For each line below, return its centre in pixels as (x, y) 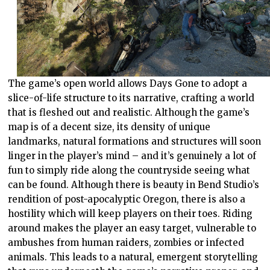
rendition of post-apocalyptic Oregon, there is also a (127, 199)
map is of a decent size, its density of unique (109, 127)
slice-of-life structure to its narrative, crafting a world (131, 98)
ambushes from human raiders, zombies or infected (126, 242)
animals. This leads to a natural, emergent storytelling (133, 257)
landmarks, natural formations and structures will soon (135, 141)
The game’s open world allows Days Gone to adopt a (128, 83)
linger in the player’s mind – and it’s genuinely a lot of (132, 155)
